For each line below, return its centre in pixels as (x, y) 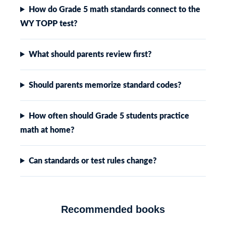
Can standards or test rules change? (93, 161)
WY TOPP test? (49, 23)
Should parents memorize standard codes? (105, 85)
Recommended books (113, 209)
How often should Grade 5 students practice (109, 116)
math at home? (47, 130)
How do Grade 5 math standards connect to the (114, 9)
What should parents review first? (90, 54)
